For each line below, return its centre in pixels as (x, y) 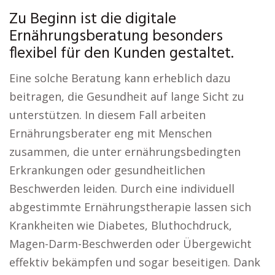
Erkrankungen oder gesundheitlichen (107, 170)
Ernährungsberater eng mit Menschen (110, 133)
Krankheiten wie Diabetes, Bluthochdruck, (121, 225)
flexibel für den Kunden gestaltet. (122, 54)
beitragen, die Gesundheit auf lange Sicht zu (127, 96)
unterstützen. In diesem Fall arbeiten (107, 115)
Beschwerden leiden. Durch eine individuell (122, 188)
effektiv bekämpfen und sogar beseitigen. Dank (135, 262)
